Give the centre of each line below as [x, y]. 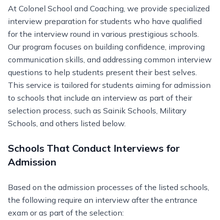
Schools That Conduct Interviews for [94, 148]
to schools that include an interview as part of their [100, 98]
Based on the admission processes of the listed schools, [109, 187]
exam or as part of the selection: [66, 213]
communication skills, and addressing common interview [110, 59]
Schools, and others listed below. [67, 123]
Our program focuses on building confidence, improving [106, 47]
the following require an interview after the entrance [103, 200]
